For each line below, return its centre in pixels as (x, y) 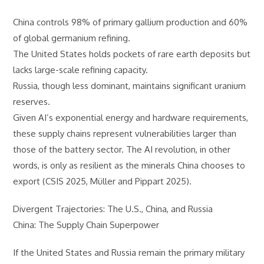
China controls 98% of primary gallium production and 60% (131, 22)
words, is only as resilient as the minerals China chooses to (129, 165)
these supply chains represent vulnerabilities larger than (125, 133)
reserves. (32, 102)
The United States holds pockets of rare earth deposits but (132, 54)
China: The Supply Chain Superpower (86, 225)
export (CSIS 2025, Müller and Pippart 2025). (103, 181)
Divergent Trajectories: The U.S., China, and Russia (113, 209)
